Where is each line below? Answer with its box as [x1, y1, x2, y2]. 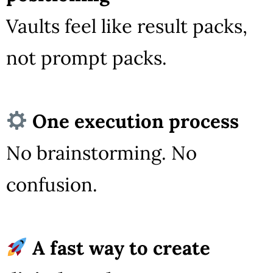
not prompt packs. [6, 45, 167, 69]
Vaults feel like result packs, [6, 13, 247, 38]
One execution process [32, 108, 239, 133]
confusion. [6, 172, 97, 196]
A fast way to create [32, 235, 211, 260]
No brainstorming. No [6, 140, 197, 165]
